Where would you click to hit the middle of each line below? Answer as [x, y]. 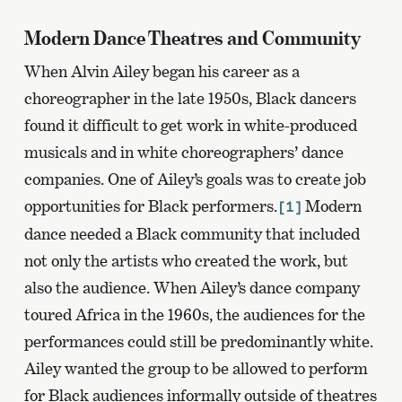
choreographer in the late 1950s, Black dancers [190, 99]
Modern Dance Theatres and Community [192, 38]
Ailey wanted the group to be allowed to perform [196, 369]
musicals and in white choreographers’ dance [184, 153]
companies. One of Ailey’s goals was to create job [195, 179]
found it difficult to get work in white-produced [190, 126]
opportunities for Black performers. [150, 206]
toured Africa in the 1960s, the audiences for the [194, 315]
